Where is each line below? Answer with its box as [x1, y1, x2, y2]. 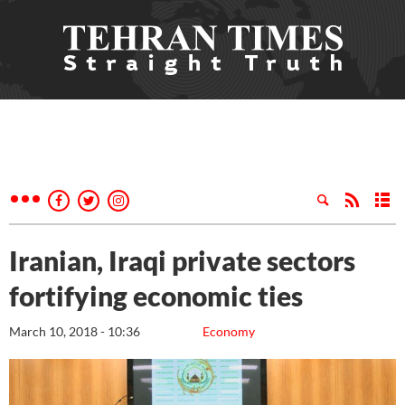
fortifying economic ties [9, 279, 303, 312]
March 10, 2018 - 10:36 [9, 324, 140, 339]
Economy [202, 324, 255, 339]
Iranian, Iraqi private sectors [9, 244, 355, 277]
